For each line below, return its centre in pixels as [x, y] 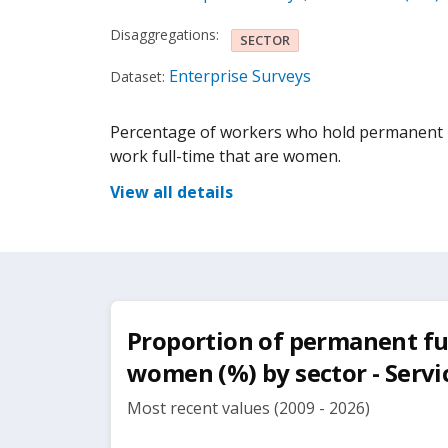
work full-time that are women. [225, 156]
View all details [171, 192]
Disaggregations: [164, 34]
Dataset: [137, 76]
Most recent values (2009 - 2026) [248, 408]
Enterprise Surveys [240, 76]
